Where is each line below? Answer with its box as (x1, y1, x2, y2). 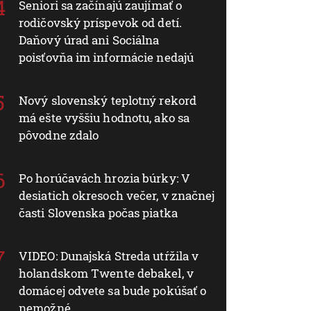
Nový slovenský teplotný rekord (19, 92, 197, 108)
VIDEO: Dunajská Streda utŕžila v (19, 247, 199, 264)
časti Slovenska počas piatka (19, 204, 178, 221)
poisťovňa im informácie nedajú (19, 49, 194, 65)
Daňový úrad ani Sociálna (19, 31, 160, 48)
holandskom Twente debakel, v (19, 264, 194, 281)
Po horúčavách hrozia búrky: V (19, 169, 190, 186)
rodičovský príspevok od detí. (19, 14, 182, 31)
